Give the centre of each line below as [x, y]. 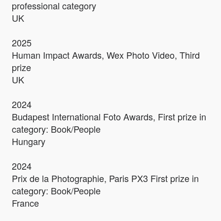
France [25, 203]
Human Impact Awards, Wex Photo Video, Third [106, 55]
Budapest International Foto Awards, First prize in [109, 117]
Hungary [29, 141]
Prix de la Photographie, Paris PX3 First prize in [105, 178]
